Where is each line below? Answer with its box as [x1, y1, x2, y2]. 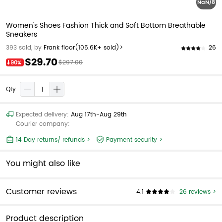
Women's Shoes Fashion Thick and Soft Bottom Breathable [6, 20, 206, 31]
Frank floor [44, 43, 75, 53]
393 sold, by [6, 43, 42, 53]
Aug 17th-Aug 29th [71, 110, 127, 119]
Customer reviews [6, 185, 77, 198]
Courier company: [16, 119, 70, 129]
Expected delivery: [16, 110, 71, 119]
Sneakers [6, 29, 37, 40]
